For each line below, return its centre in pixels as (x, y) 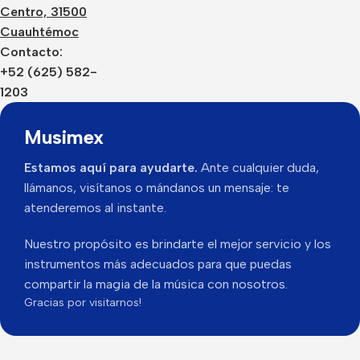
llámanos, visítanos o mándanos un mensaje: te (157, 188)
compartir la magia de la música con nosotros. (156, 284)
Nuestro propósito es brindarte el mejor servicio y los (178, 244)
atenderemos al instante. (95, 208)
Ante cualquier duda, (258, 168)
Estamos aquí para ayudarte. (111, 168)
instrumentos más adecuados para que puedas (158, 264)
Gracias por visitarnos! (83, 303)
